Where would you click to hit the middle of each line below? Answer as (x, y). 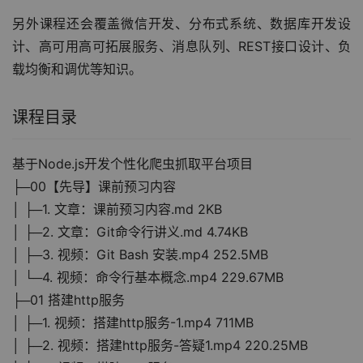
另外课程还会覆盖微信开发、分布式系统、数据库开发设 (181, 23)
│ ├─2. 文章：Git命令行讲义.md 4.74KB (130, 232)
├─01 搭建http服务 (68, 300)
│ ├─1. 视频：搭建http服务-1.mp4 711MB (133, 322)
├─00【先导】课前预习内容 (94, 186)
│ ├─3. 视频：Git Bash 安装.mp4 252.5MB (140, 254)
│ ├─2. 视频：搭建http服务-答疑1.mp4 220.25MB (160, 345)
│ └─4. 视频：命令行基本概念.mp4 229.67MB (148, 277)
